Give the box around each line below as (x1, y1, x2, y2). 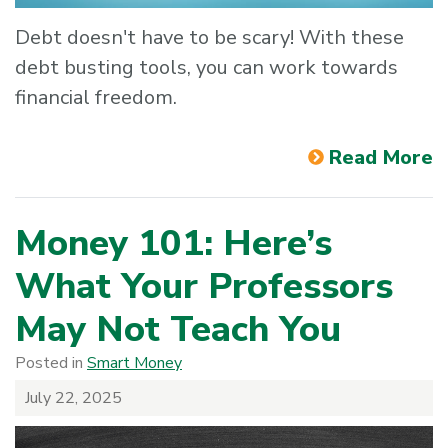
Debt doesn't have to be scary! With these (15, 23, 404, 51)
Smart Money (87, 351, 182, 374)
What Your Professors (15, 261, 393, 311)
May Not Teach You (15, 304, 341, 354)
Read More (329, 143, 433, 171)
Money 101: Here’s (15, 218, 332, 268)
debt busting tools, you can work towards (15, 53, 398, 81)
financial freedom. (15, 83, 182, 111)
